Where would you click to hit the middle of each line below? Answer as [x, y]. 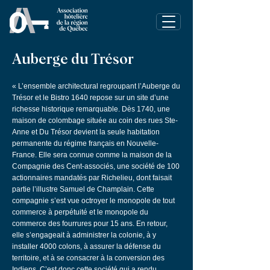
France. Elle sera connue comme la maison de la [92, 155]
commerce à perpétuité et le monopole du [80, 212]
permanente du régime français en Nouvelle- [85, 143]
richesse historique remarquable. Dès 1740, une [91, 109]
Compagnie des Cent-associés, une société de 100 [96, 166]
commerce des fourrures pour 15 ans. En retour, [90, 224]
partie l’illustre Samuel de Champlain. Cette [83, 189]
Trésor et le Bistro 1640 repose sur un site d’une [90, 98]
